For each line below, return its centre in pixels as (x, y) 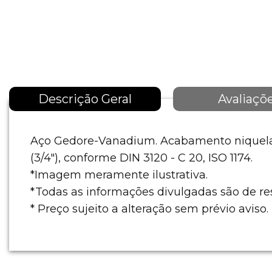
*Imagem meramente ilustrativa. (119, 175)
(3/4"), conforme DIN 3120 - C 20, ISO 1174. (141, 158)
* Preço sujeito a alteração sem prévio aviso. (149, 209)
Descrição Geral (85, 99)
